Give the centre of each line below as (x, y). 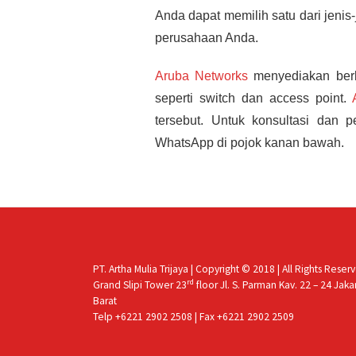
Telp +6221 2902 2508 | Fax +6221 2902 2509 (193, 316)
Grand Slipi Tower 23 (140, 284)
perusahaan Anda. (207, 38)
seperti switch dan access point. (253, 99)
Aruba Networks (202, 76)
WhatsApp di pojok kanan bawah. (250, 143)
